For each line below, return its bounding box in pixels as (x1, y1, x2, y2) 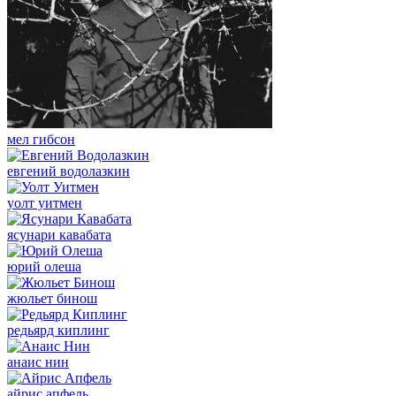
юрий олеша (7, 259, 81, 274)
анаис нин (7, 354, 69, 369)
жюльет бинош (7, 291, 97, 306)
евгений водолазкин (7, 164, 130, 179)
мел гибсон (7, 132, 75, 147)
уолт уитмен (7, 195, 82, 210)
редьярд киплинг (7, 323, 110, 338)
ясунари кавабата (7, 227, 111, 242)
